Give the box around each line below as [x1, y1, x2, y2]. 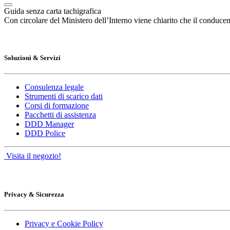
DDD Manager [25, 119, 74, 128]
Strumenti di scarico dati [25, 91, 103, 101]
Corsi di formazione [25, 101, 89, 110]
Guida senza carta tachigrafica [4, 6, 101, 15]
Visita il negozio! [4, 151, 61, 160]
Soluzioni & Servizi [4, 53, 61, 62]
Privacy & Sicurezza [4, 190, 64, 199]
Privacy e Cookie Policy [25, 219, 103, 228]
